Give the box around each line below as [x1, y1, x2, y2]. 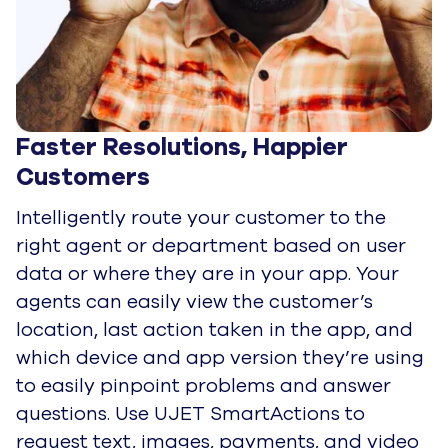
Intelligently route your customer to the [16, 204, 386, 231]
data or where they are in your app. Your [16, 260, 399, 287]
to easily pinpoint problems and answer [16, 372, 391, 399]
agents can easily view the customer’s [16, 288, 373, 315]
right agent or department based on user [16, 232, 406, 259]
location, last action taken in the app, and [16, 316, 413, 343]
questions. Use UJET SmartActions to [16, 400, 365, 427]
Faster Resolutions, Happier [16, 131, 348, 164]
